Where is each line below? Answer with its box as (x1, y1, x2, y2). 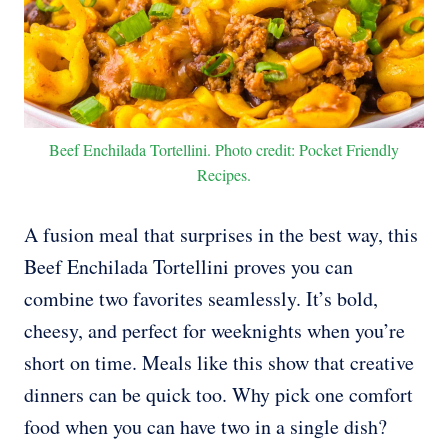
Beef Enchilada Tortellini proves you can (24, 253, 353, 281)
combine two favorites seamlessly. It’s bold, (24, 285, 378, 313)
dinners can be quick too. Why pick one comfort (24, 381, 413, 409)
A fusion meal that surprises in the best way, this (24, 221, 418, 249)
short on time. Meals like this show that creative (24, 349, 414, 377)
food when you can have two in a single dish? (24, 413, 387, 441)
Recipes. (197, 164, 251, 186)
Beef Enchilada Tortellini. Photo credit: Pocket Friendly (49, 139, 399, 161)
